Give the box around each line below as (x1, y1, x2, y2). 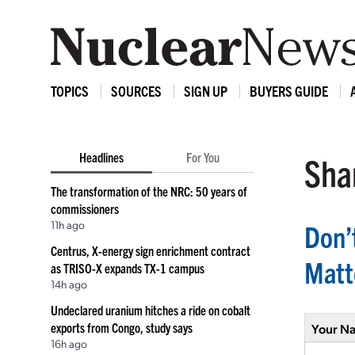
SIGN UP (184, 82, 227, 100)
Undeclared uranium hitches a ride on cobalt (51, 302, 250, 318)
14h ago (51, 277, 87, 291)
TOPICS (51, 82, 89, 100)
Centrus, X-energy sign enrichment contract (51, 242, 250, 258)
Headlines (79, 149, 124, 165)
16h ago (51, 336, 87, 350)
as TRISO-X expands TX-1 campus (51, 260, 204, 276)
